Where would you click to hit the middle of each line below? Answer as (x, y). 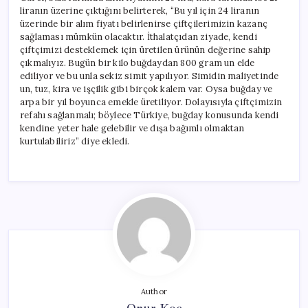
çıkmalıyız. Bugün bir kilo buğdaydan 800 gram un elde (137, 63)
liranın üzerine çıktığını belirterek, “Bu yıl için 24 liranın (140, 10)
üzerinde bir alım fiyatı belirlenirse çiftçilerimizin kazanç (144, 23)
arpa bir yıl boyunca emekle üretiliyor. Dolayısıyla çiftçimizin (151, 102)
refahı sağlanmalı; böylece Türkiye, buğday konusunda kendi (150, 115)
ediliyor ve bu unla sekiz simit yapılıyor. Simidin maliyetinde (150, 76)
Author (154, 291)
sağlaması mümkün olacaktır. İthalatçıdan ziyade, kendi (139, 36)
